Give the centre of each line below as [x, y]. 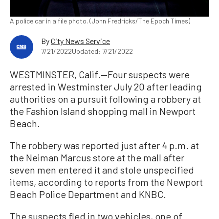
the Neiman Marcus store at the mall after [97, 158]
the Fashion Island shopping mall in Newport [103, 111]
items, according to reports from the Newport [106, 182]
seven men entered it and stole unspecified [102, 170]
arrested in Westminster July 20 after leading [106, 87]
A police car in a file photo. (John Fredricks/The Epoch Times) [100, 21]
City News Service [80, 41]
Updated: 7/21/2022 [102, 51]
